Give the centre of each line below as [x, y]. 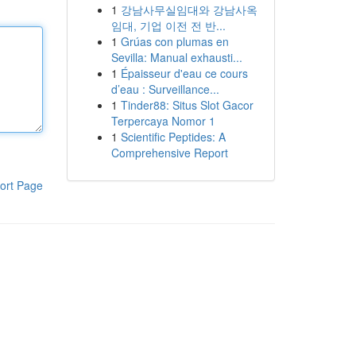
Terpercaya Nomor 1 [163, 121]
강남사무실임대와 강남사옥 [189, 10]
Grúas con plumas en [174, 41]
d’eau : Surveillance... [165, 89]
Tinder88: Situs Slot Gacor [187, 105]
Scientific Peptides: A [173, 137]
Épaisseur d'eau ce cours [184, 73]
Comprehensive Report [169, 153]
